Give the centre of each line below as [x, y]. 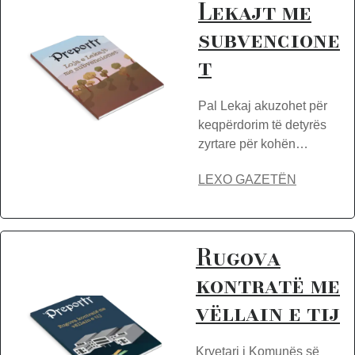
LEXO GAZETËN [247, 179]
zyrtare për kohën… [253, 144]
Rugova [238, 257]
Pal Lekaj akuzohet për [263, 106]
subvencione [269, 39]
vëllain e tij [268, 313]
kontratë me [268, 285]
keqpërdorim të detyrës [262, 125]
